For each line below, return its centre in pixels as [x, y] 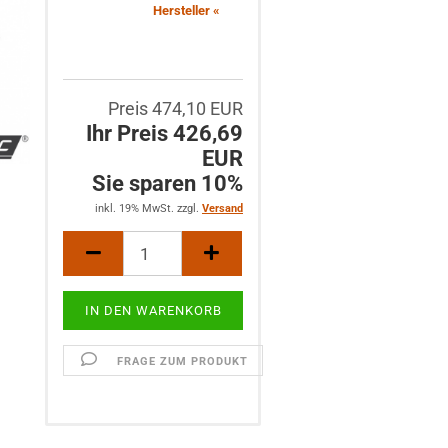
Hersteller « [187, 10]
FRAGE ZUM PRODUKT [182, 361]
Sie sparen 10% [167, 183]
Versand [222, 208]
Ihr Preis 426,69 [164, 133]
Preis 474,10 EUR [175, 108]
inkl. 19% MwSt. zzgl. [148, 208]
